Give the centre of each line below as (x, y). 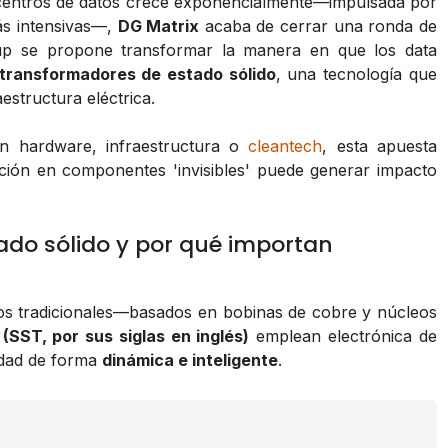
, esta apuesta (379, 146)
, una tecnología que (356, 74)
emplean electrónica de (343, 336)
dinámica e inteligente (190, 360)
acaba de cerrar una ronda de (318, 26)
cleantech (285, 146)
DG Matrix (158, 26)
